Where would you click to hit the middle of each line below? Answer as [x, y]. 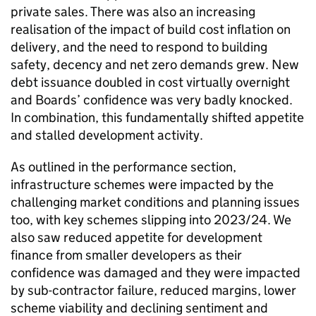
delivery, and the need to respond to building [139, 47]
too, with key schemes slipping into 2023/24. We [151, 220]
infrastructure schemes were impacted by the [142, 184]
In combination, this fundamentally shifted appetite [157, 117]
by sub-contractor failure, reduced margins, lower [153, 290]
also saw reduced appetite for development [136, 237]
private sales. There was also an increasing [133, 12]
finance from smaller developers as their [126, 255]
